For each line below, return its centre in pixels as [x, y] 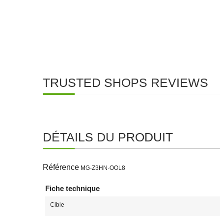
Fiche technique [72, 188]
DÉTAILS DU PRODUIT [108, 137]
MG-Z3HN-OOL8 [103, 168]
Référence [61, 167]
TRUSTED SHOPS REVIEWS [125, 82]
